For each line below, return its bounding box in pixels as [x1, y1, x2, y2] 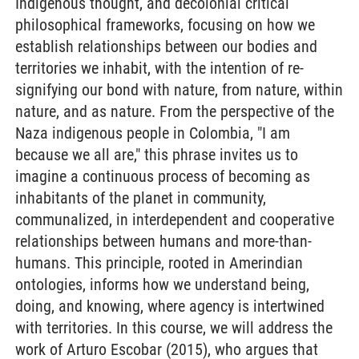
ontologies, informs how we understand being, [15, 275, 309, 294]
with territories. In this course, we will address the [15, 318, 333, 337]
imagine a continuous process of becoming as [15, 167, 310, 186]
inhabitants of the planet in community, [15, 188, 266, 208]
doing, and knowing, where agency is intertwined [15, 296, 325, 316]
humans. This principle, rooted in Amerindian [15, 253, 303, 272]
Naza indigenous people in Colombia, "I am [15, 123, 290, 143]
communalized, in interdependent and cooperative [15, 210, 334, 229]
